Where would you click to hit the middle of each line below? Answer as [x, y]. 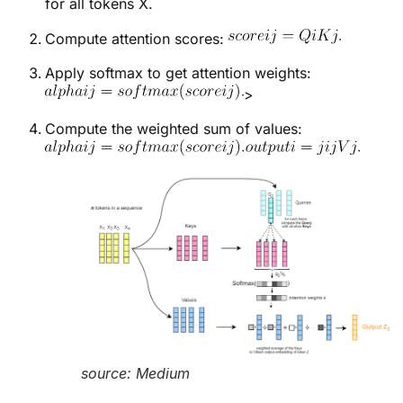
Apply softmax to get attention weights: [178, 72]
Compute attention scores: [137, 38]
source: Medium [135, 374]
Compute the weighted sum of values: [174, 129]
